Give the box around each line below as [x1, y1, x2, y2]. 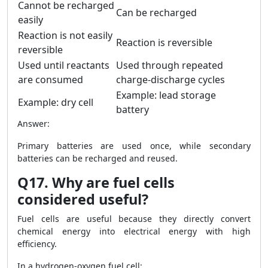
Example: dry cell [18, 96, 93, 109]
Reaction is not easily [18, 29, 112, 42]
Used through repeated [116, 59, 223, 72]
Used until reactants [18, 59, 109, 72]
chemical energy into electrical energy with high [17, 226, 251, 237]
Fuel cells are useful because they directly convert [17, 213, 251, 224]
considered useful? [17, 190, 148, 209]
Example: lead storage [116, 89, 216, 102]
